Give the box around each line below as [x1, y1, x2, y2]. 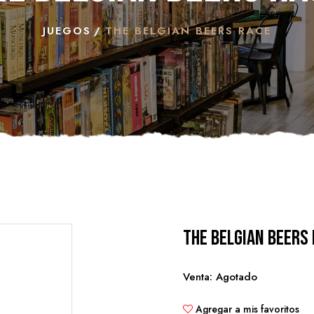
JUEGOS [43, 23, 91, 39]
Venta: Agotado [183, 269, 257, 285]
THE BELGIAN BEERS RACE [105, 23, 271, 39]
